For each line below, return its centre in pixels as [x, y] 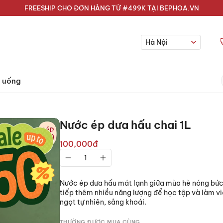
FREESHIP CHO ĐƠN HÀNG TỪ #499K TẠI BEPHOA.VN [111, 8]
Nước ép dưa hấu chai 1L [125, 125]
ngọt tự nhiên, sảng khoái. [103, 202]
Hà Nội [157, 42]
